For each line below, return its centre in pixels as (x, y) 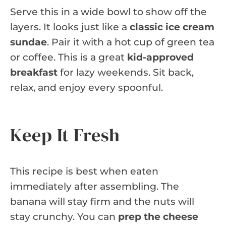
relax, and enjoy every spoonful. (87, 87)
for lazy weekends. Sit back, (126, 72)
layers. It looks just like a (70, 27)
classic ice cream (172, 27)
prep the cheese (158, 216)
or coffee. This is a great (69, 57)
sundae (29, 42)
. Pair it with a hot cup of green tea (131, 42)
